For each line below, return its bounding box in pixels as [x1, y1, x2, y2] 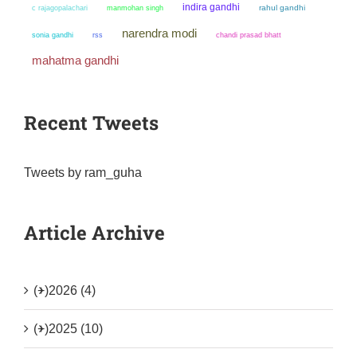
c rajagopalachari [32, 3, 88, 12]
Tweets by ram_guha [24, 165, 142, 179]
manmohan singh [107, 2, 163, 12]
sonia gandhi [32, 29, 73, 39]
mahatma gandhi [32, 53, 119, 67]
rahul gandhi [259, 2, 305, 12]
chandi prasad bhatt [216, 29, 281, 39]
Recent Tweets [24, 109, 159, 135]
